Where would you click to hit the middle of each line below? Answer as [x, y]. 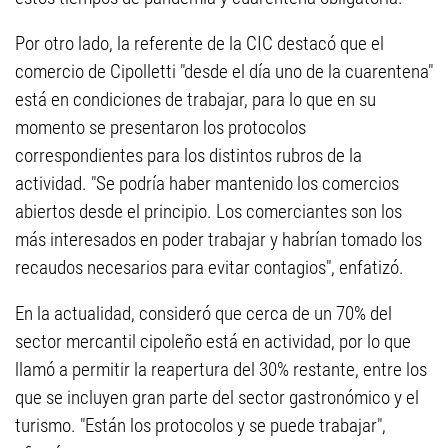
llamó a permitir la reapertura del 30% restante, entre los [221, 369]
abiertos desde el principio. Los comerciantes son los [208, 211]
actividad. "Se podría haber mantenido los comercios [207, 183]
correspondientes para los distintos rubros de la [188, 155]
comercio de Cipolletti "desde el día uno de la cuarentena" [224, 71]
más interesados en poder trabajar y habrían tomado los [218, 239]
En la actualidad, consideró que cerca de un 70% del [203, 313]
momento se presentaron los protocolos [160, 127]
